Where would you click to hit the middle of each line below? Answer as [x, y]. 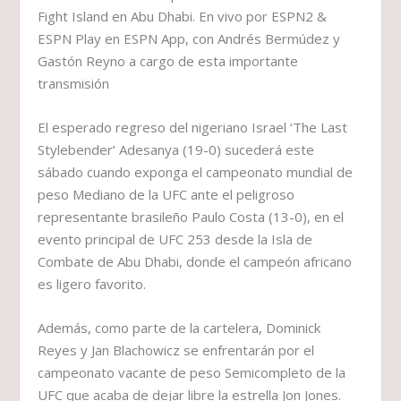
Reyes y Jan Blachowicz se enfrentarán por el [176, 350]
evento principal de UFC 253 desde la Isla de [175, 239]
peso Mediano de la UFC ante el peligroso [166, 195]
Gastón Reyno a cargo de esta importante [168, 61]
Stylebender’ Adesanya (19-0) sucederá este [176, 150]
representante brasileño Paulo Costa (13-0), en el [191, 217]
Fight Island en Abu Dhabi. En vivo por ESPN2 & [183, 17]
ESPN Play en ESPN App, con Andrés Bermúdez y [189, 39]
